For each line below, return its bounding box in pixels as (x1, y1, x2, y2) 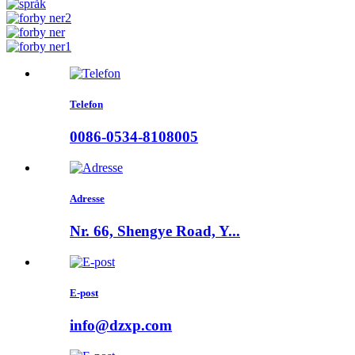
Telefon (70, 98, 103, 111)
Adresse (70, 193, 105, 205)
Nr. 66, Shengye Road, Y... (70, 223, 240, 240)
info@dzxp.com (70, 317, 172, 334)
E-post (70, 287, 98, 300)
